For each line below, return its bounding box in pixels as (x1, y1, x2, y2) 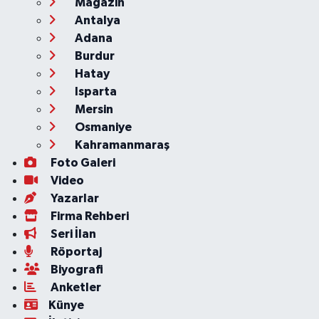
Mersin (72, 103, 113, 115)
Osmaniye (72, 121, 132, 133)
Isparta (72, 85, 117, 98)
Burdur (72, 50, 115, 62)
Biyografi (48, 263, 103, 276)
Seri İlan (48, 228, 96, 240)
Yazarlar (48, 192, 99, 204)
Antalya (72, 14, 120, 26)
